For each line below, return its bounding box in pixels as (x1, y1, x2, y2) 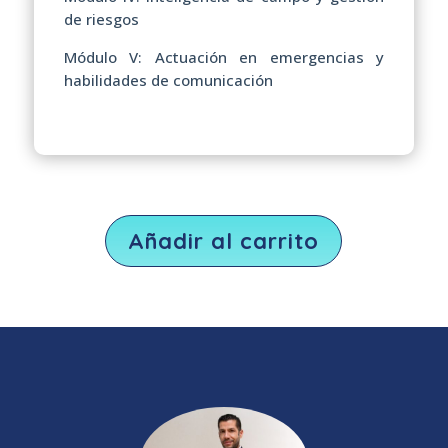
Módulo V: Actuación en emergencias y (63, 46, 385, 67)
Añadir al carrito (128, 226, 320, 255)
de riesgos (63, 8, 139, 29)
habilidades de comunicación (63, 69, 273, 90)
